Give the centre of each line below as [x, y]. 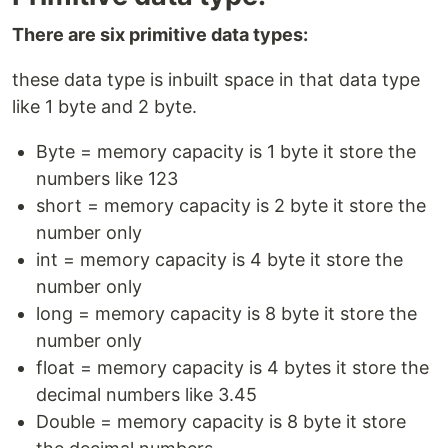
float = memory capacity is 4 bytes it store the [232, 367]
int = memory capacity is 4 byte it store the [219, 259]
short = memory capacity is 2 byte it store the [231, 205]
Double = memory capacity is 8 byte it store [221, 421]
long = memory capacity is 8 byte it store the [226, 313]
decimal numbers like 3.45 [146, 394]
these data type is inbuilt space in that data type [216, 79]
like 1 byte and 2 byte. [104, 106]
